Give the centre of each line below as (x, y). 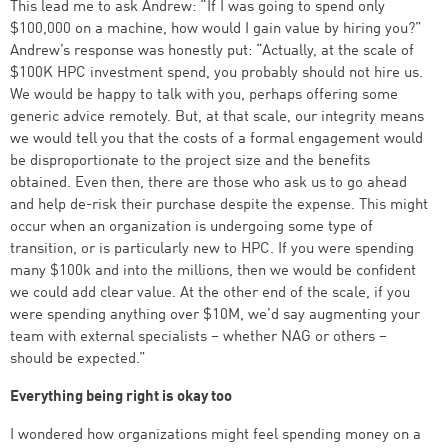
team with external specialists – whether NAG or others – (198, 337)
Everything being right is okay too (121, 397)
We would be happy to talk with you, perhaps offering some (204, 95)
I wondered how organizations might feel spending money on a (215, 435)
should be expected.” (78, 359)
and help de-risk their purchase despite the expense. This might (219, 205)
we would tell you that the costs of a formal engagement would (216, 139)
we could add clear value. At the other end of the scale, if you (210, 293)
